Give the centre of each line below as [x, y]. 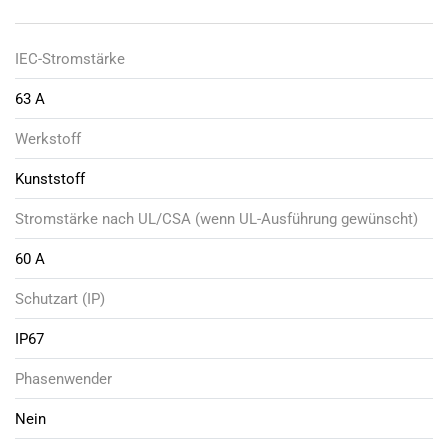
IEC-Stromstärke [70, 58]
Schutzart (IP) [60, 298]
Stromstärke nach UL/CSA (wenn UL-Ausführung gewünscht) [216, 218]
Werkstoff [48, 138]
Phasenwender [63, 378]
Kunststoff [50, 178]
